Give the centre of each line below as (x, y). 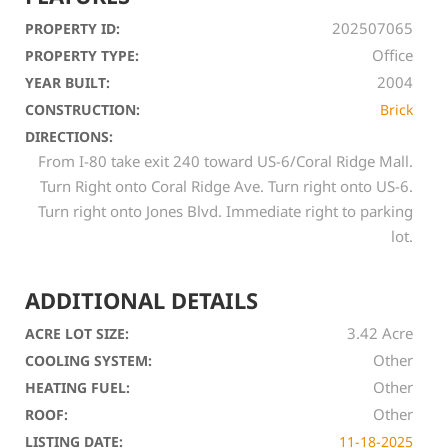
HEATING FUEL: (78, 387)
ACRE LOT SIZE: (77, 333)
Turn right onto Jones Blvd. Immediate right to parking (225, 211)
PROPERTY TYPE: (82, 55)
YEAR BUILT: (68, 82)
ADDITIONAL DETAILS (142, 300)
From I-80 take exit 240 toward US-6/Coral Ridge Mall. (225, 161)
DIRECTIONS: (69, 136)
